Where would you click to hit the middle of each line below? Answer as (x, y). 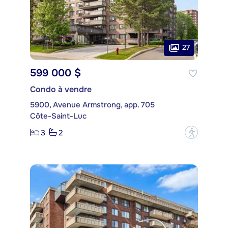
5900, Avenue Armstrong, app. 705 (92, 105)
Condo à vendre (61, 90)
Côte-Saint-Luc (58, 116)
